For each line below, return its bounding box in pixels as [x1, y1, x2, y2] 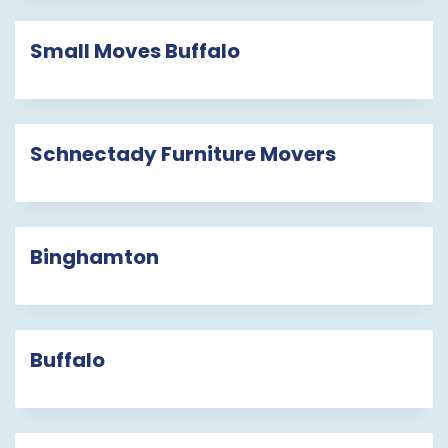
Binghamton [30, 243, 159, 272]
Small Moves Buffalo [30, 37, 240, 66]
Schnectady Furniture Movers [30, 140, 336, 169]
